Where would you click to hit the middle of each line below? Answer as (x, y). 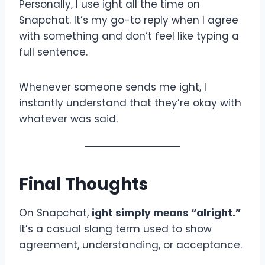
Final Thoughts (83, 184)
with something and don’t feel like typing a (129, 36)
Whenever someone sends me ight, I (113, 87)
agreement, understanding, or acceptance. (130, 245)
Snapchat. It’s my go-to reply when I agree (129, 20)
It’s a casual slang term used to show (115, 229)
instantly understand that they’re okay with (130, 103)
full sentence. (53, 52)
